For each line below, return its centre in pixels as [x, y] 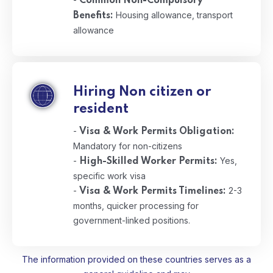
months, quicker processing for [136, 206]
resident [101, 109]
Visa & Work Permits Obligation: [157, 132]
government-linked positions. [132, 220]
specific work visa [109, 176]
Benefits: [93, 16]
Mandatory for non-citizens [128, 146]
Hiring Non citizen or [142, 92]
